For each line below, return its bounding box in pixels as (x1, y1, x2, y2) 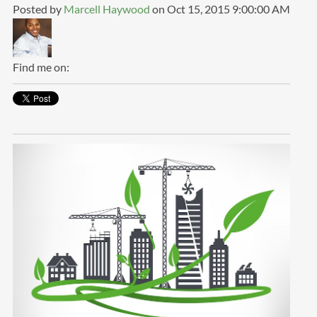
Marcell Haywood (63, 2, 150, 16)
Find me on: (12, 60, 69, 74)
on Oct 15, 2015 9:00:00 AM (149, 2, 290, 16)
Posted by (12, 2, 62, 16)
